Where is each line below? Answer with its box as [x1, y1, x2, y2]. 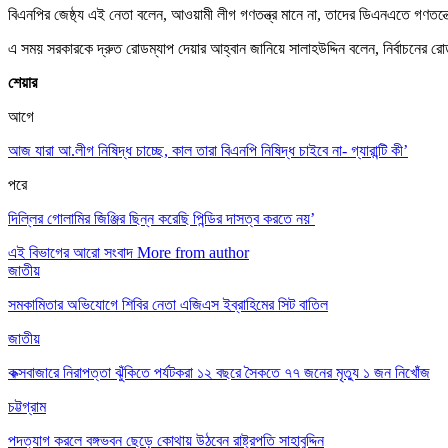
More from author [137, 243, 249, 261]
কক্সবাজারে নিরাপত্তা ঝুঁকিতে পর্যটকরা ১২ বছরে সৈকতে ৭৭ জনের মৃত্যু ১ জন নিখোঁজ [8, 363, 430, 381]
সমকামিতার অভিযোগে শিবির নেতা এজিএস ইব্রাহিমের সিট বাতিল [8, 295, 328, 313]
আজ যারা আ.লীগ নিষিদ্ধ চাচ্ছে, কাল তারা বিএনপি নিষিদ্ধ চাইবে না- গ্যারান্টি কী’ [8, 141, 408, 159]
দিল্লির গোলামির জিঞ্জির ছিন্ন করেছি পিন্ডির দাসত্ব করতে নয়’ [8, 209, 315, 227]
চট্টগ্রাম [8, 397, 46, 415]
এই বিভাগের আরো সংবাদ [8, 243, 133, 261]
